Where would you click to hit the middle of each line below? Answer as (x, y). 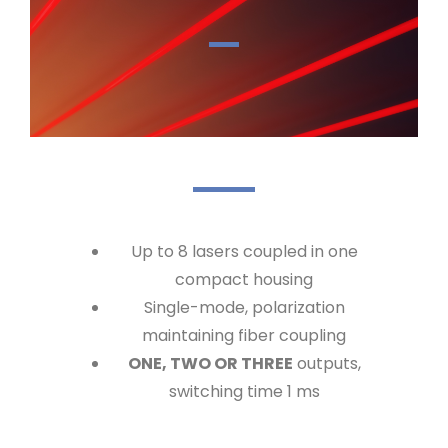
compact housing (244, 280)
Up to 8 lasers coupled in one (244, 252)
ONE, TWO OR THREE (210, 364)
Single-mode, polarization (244, 308)
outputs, (326, 364)
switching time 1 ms (244, 392)
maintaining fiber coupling (244, 336)
